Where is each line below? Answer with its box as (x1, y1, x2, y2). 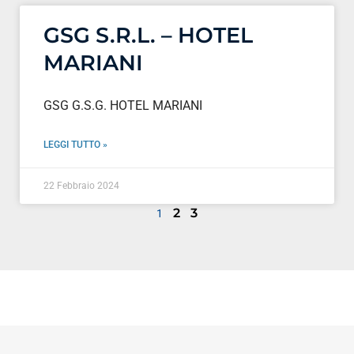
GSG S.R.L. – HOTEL (43, 21, 253, 48)
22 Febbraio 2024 (43, 179, 119, 191)
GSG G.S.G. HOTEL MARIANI (43, 97, 202, 113)
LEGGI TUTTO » (43, 138, 107, 150)
